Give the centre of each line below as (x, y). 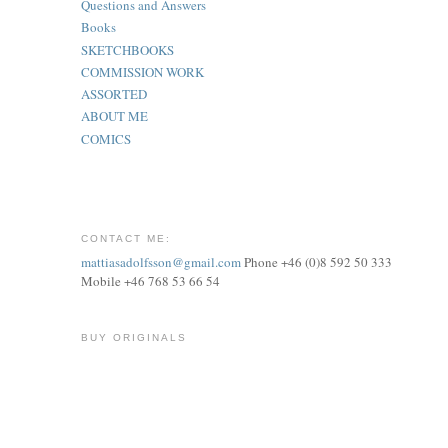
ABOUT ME (114, 116)
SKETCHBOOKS (127, 49)
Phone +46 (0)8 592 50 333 (316, 262)
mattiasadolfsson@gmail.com (160, 262)
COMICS (105, 138)
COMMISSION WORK (142, 71)
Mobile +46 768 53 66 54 (150, 281)
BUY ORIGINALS (133, 338)
